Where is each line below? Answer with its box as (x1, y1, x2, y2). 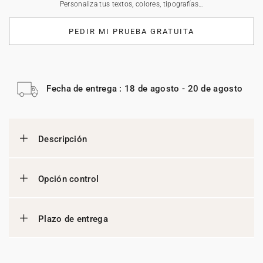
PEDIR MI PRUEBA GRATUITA (69, 27, 194, 36)
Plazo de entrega (38, 214, 108, 224)
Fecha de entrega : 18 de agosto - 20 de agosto (46, 83, 243, 94)
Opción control (38, 174, 99, 184)
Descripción (38, 134, 87, 144)
